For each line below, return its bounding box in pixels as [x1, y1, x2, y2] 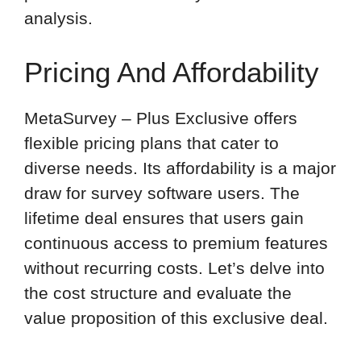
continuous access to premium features [24, 234, 328, 253]
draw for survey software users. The [24, 184, 300, 203]
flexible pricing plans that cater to [24, 134, 279, 153]
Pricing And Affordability [24, 56, 319, 89]
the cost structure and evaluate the [24, 284, 292, 303]
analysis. [24, 8, 93, 27]
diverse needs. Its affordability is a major [24, 159, 336, 178]
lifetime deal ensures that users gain [24, 209, 304, 228]
